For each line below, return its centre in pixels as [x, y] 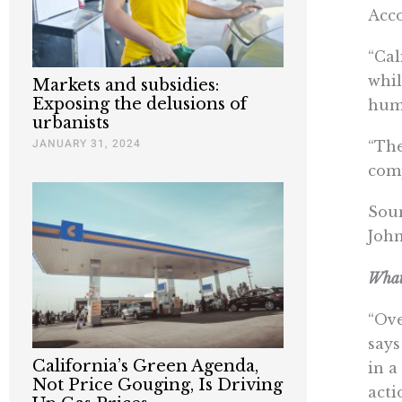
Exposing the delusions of [140, 105]
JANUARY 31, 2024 [87, 144]
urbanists [71, 123]
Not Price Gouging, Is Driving [157, 385]
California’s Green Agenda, [145, 367]
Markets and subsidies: [126, 86]
